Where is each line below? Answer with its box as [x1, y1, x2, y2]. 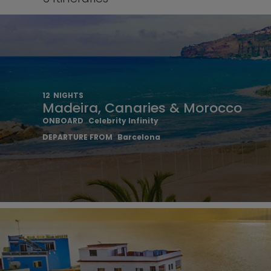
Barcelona [117, 132, 160, 142]
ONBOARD [42, 116, 83, 126]
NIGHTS [53, 90, 83, 100]
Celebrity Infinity [88, 116, 158, 126]
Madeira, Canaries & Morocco [42, 99, 242, 117]
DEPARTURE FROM [42, 132, 113, 142]
